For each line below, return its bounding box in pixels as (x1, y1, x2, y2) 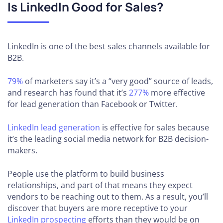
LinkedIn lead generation (7, 122, 100, 133)
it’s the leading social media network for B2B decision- (7, 133, 209, 144)
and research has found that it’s (7, 87, 129, 98)
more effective (149, 87, 205, 98)
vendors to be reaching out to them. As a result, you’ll (7, 191, 208, 202)
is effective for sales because (100, 122, 209, 133)
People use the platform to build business (7, 168, 164, 179)
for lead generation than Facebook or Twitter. (7, 99, 178, 110)
